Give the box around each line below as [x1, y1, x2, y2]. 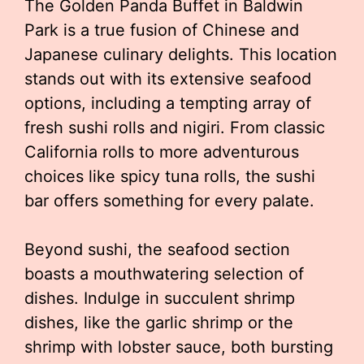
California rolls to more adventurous [24, 142, 299, 162]
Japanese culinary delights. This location [24, 45, 337, 64]
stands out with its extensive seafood [24, 69, 311, 89]
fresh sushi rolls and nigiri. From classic [24, 118, 325, 137]
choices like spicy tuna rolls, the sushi [24, 167, 315, 186]
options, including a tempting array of [24, 93, 311, 113]
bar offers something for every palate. [24, 191, 314, 210]
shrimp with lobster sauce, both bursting [24, 337, 333, 357]
